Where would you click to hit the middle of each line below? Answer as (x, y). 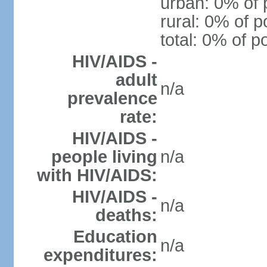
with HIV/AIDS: (97, 175)
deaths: (126, 215)
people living (104, 157)
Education (115, 237)
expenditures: (100, 255)
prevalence (112, 98)
